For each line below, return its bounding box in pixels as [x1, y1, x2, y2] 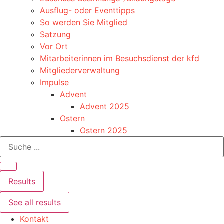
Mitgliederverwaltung [40, 65, 120, 75]
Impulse [40, 77, 69, 87]
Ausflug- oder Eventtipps [40, 5, 135, 15]
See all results [8, 197, 61, 207]
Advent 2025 [80, 101, 129, 111]
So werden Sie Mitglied [40, 17, 127, 27]
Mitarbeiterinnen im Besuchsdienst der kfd [40, 53, 199, 63]
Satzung [40, 29, 71, 39]
